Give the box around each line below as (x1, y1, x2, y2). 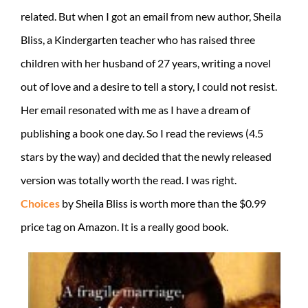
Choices (21, 196, 60, 210)
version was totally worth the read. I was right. (21, 173, 236, 186)
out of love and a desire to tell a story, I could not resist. (21, 79, 277, 93)
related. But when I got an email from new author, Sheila (21, 9, 281, 23)
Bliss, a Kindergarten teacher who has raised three (21, 32, 255, 46)
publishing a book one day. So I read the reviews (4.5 (21, 126, 263, 140)
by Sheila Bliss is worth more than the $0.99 (60, 196, 266, 210)
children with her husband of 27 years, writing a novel (21, 56, 271, 69)
